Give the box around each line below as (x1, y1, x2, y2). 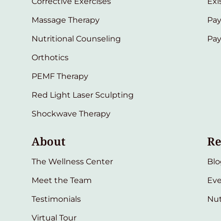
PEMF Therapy (32, 72, 89, 81)
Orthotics (32, 53, 69, 63)
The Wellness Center (32, 157, 113, 167)
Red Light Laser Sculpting (32, 90, 134, 100)
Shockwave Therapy (32, 109, 111, 119)
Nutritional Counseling (32, 34, 121, 44)
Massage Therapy (32, 15, 100, 25)
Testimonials (32, 194, 81, 204)
